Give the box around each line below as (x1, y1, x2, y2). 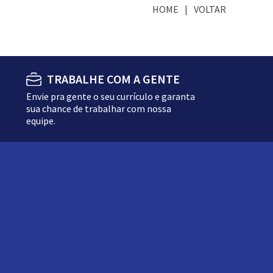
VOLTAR (194, 3, 226, 15)
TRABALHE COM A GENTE (47, 71, 180, 87)
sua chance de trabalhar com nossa (26, 102, 171, 115)
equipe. (26, 115, 55, 127)
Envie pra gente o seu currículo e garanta (26, 90, 195, 102)
